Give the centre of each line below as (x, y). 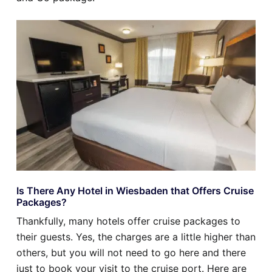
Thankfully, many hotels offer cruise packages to (128, 221)
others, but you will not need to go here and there (131, 253)
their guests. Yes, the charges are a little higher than (136, 237)
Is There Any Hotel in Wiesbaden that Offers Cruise (135, 191)
